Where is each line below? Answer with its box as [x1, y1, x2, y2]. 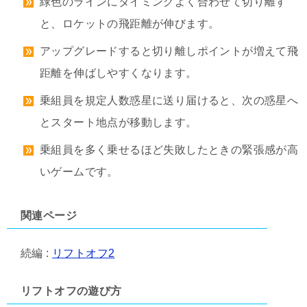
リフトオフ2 [52, 247, 115, 260]
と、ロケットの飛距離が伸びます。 [40, 18, 220, 30]
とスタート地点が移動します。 [40, 116, 197, 129]
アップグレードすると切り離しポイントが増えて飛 [40, 45, 299, 58]
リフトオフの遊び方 [21, 285, 122, 297]
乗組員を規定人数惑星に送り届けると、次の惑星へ [40, 95, 299, 107]
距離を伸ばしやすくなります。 [40, 67, 197, 79]
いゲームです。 [40, 166, 119, 178]
